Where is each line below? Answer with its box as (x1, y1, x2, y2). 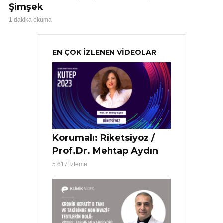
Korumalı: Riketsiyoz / (52, 132, 155, 144)
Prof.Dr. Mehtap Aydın (52, 145, 158, 157)
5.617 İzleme (52, 161, 87, 168)
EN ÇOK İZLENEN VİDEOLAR (52, 48, 156, 57)
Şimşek (9, 1, 43, 13)
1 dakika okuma (9, 16, 52, 24)
